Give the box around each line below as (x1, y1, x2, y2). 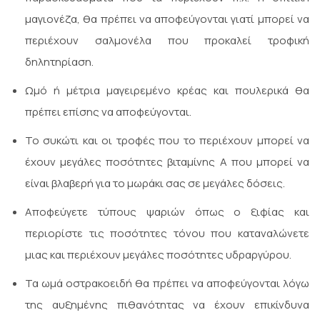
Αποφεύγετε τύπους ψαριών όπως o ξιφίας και (25, 204, 309, 220)
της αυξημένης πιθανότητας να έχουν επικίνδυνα (25, 297, 309, 313)
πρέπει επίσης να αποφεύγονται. (25, 104, 191, 120)
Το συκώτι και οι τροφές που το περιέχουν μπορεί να (25, 133, 309, 149)
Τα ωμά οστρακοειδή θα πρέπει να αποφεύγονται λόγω (25, 276, 309, 291)
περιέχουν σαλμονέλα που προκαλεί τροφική (25, 33, 309, 49)
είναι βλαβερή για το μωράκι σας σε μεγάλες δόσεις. (25, 176, 285, 191)
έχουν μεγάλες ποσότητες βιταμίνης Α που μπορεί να (25, 154, 309, 170)
